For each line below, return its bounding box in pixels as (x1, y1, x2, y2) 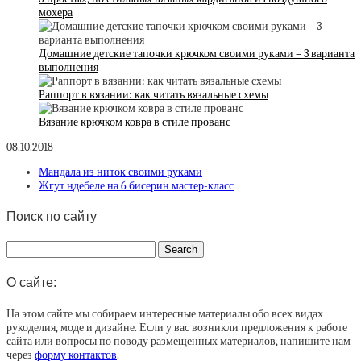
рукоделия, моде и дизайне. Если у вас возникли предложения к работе (6, 320, 347, 334)
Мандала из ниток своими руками (39, 164, 202, 179)
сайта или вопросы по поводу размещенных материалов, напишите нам (6, 334, 351, 348)
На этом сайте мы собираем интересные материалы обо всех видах (6, 306, 323, 321)
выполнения (39, 60, 98, 74)
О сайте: (6, 275, 56, 289)
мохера (39, 5, 73, 19)
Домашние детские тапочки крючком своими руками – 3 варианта (39, 46, 355, 60)
